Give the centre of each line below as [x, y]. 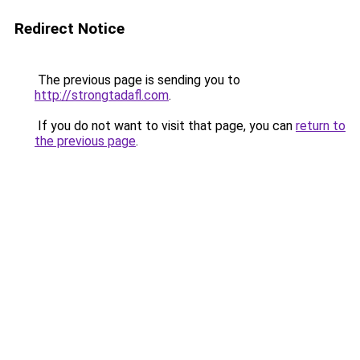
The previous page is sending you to [137, 80]
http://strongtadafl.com [102, 95]
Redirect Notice [70, 29]
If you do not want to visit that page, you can [165, 126]
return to [321, 126]
